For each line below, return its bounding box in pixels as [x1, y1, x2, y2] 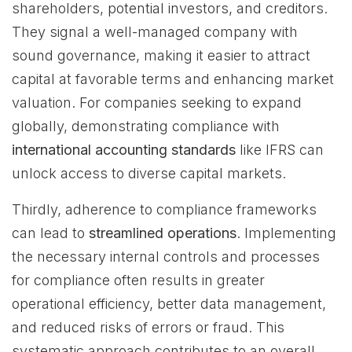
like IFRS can [236, 141, 324, 158]
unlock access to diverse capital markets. [12, 165, 286, 181]
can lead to [12, 225, 89, 241]
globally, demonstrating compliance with [12, 118, 280, 134]
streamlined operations [89, 225, 236, 241]
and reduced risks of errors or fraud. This [12, 319, 284, 335]
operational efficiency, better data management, [12, 295, 326, 312]
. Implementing [236, 225, 336, 241]
